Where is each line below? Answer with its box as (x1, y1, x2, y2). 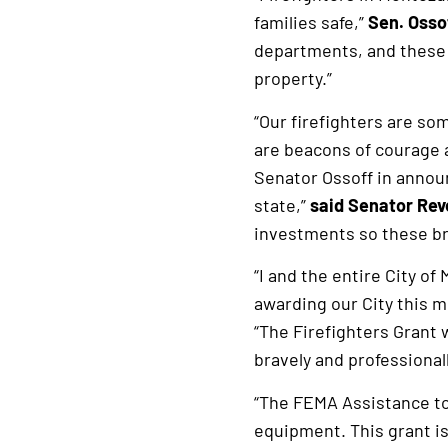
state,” (253, 193, 306, 216)
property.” (253, 67, 332, 90)
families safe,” (253, 11, 368, 34)
